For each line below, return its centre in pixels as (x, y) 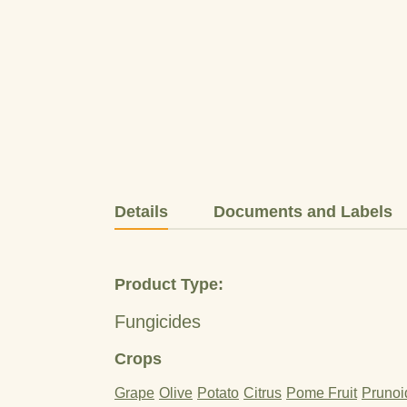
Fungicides (158, 322)
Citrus (263, 393)
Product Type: (169, 284)
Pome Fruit (322, 393)
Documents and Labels (303, 212)
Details (141, 212)
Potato (218, 393)
